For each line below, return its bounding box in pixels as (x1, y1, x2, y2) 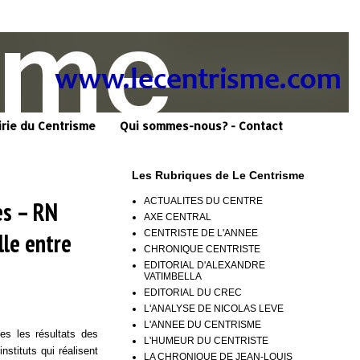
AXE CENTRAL (144, 211, 211, 223)
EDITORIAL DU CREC (144, 286, 242, 298)
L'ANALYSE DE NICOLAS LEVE (144, 302, 284, 314)
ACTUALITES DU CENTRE (144, 194, 263, 207)
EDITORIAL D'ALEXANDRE (144, 259, 265, 271)
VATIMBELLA (144, 270, 202, 282)
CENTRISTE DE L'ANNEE (144, 227, 258, 239)
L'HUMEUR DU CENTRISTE (144, 334, 268, 346)
